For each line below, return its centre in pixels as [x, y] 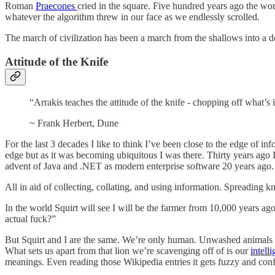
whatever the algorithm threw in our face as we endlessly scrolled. [132, 17]
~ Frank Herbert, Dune [74, 123]
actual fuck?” [30, 219]
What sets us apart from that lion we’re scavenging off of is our [128, 250]
